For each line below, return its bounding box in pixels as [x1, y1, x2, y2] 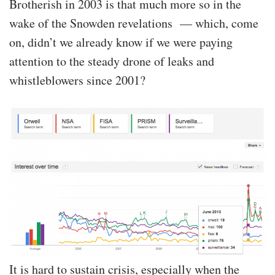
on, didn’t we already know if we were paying [9, 33, 233, 50]
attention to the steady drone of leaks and [9, 52, 214, 69]
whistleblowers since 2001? [9, 71, 145, 88]
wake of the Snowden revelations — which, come [9, 14, 258, 31]
